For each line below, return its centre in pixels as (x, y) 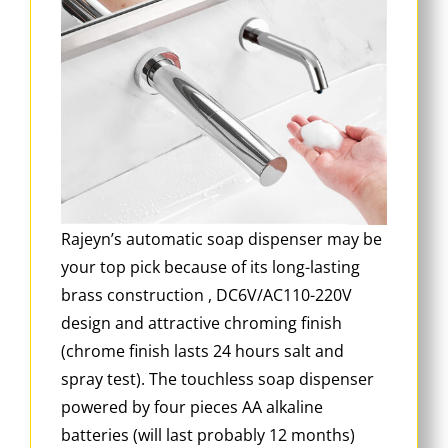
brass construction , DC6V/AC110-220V (206, 295)
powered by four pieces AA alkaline (192, 407)
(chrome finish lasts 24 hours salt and (202, 351)
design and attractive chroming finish (201, 323)
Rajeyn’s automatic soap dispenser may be (221, 239)
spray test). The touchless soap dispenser (217, 379)
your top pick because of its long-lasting (210, 267)
